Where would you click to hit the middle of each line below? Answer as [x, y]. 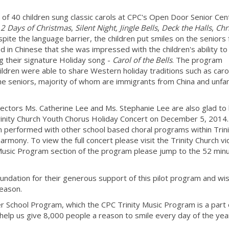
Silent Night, [96, 27]
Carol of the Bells [142, 60]
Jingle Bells [139, 27]
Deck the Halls [187, 27]
